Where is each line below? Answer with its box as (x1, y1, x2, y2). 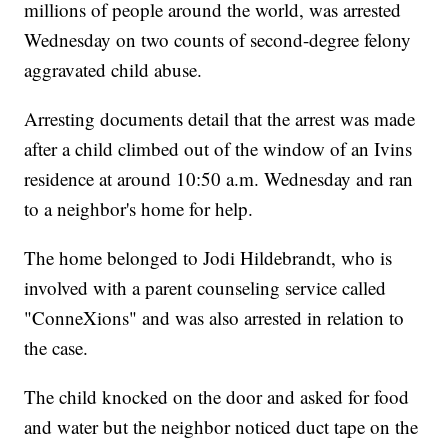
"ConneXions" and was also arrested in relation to (24, 305, 405, 331)
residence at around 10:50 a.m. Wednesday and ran (24, 166, 414, 192)
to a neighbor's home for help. (24, 196, 254, 222)
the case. (24, 335, 89, 361)
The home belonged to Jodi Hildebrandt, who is (24, 245, 393, 271)
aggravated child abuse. (24, 57, 203, 83)
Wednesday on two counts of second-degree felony (24, 27, 412, 53)
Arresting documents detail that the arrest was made (24, 106, 416, 132)
